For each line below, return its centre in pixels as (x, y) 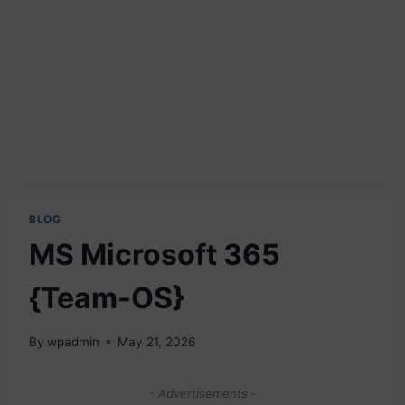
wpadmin (74, 341)
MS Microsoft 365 (155, 254)
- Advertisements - (202, 393)
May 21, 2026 (157, 341)
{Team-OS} (107, 297)
